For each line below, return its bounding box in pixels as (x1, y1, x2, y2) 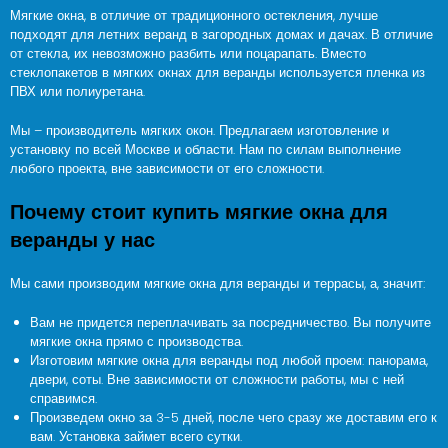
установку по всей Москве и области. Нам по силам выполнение (10, 140, 401, 159)
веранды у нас (10, 229, 155, 251)
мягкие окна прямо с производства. (30, 332, 243, 351)
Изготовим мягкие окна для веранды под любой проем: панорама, (30, 351, 428, 370)
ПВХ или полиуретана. (10, 82, 145, 101)
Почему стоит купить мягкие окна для (10, 201, 388, 223)
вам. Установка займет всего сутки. (30, 427, 242, 446)
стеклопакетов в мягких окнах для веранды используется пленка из (10, 63, 425, 82)
